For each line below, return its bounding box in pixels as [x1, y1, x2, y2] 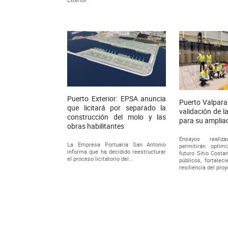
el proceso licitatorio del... [67, 155, 133, 163]
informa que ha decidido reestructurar [67, 148, 166, 156]
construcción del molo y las [67, 112, 166, 122]
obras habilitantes [67, 121, 124, 131]
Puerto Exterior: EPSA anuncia [67, 94, 166, 104]
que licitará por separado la [67, 103, 166, 113]
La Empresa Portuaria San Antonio [67, 140, 166, 149]
